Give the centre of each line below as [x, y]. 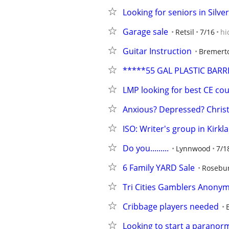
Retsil [185, 32]
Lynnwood [193, 148]
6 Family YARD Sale [159, 168]
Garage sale [145, 32]
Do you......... [146, 148]
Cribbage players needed [171, 207]
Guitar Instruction [157, 51]
